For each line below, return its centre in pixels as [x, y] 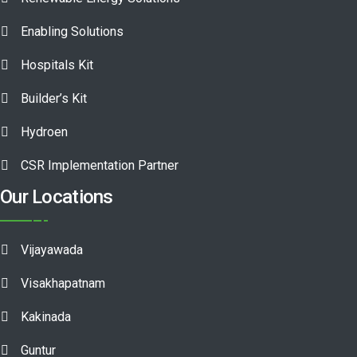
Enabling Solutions [72, 31]
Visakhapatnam [63, 283]
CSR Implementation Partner [100, 165]
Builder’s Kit [54, 98]
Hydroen [44, 131]
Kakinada [46, 316]
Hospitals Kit [57, 65]
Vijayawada [52, 249]
